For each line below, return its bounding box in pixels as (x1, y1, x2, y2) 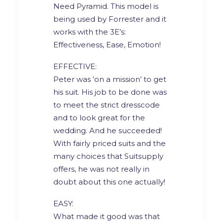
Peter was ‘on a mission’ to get (53, 74, 166, 84)
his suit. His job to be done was (53, 87, 167, 97)
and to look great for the (53, 112, 145, 122)
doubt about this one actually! (53, 177, 165, 186)
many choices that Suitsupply (53, 151, 163, 161)
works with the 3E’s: (53, 27, 126, 37)
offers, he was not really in (53, 164, 149, 174)
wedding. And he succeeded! (53, 125, 162, 135)
